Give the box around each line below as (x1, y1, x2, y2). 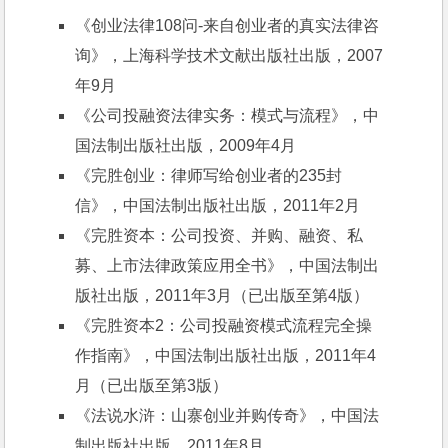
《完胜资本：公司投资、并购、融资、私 (75, 227, 364, 244)
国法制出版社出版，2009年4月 (75, 137, 297, 154)
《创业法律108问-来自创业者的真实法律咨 (75, 17, 380, 34)
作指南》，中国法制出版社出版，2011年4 (75, 347, 377, 364)
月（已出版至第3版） (75, 377, 229, 394)
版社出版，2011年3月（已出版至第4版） (75, 287, 370, 304)
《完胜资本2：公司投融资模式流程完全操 (75, 317, 373, 334)
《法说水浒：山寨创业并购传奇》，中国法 (75, 407, 380, 424)
